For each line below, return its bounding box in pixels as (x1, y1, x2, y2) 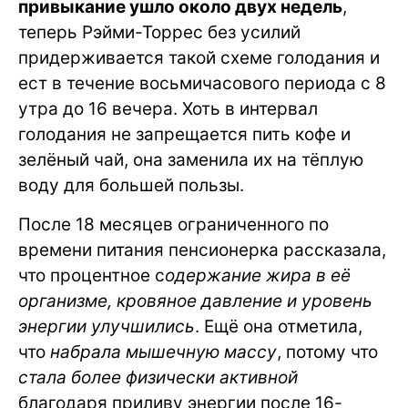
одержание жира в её (165, 265, 351, 286)
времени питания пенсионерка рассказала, (18, 240, 386, 260)
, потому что (277, 342, 378, 362)
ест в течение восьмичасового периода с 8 (18, 73, 386, 94)
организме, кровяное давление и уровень (18, 291, 372, 311)
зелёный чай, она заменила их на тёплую (18, 149, 363, 170)
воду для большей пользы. (18, 175, 244, 196)
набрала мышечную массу (50, 342, 277, 362)
